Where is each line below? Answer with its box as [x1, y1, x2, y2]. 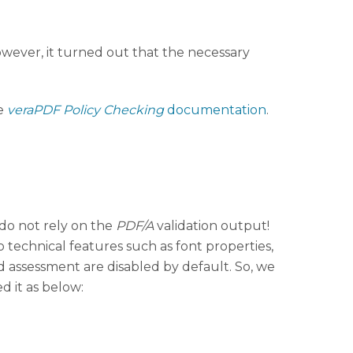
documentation [164, 102, 266, 117]
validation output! [154, 218, 269, 234]
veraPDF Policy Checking [7, 102, 164, 117]
